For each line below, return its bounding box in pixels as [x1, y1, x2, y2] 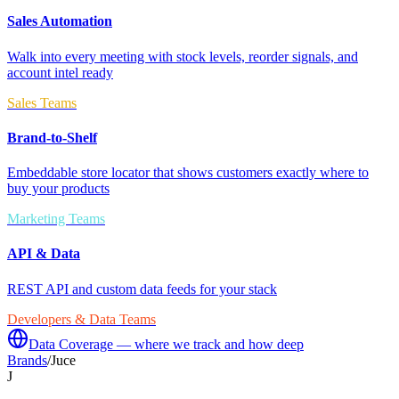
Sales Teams [7, 94, 77, 110]
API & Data [7, 246, 80, 262]
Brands [7, 352, 47, 368]
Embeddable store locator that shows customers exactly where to [7, 165, 369, 181]
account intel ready [7, 64, 113, 80]
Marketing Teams [7, 211, 105, 227]
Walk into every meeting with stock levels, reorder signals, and [7, 48, 358, 64]
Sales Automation [7, 13, 112, 29]
